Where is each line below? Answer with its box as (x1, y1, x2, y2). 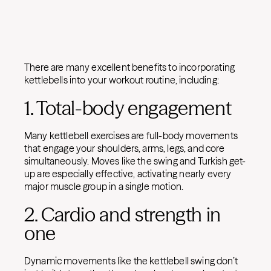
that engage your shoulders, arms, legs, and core (24, 142, 224, 154)
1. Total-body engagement (24, 96, 232, 120)
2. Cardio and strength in (24, 203, 221, 226)
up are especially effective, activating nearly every (24, 168, 232, 180)
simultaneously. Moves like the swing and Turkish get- (24, 155, 246, 167)
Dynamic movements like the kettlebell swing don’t (24, 255, 238, 267)
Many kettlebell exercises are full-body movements (24, 129, 238, 142)
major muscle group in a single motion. (24, 180, 184, 192)
